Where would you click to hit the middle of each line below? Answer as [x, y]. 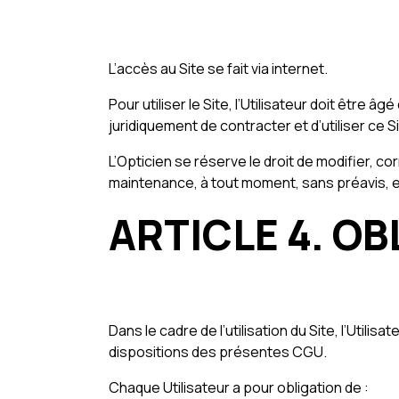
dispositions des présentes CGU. [218, 352]
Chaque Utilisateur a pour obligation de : [239, 387]
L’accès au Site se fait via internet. [218, 69]
